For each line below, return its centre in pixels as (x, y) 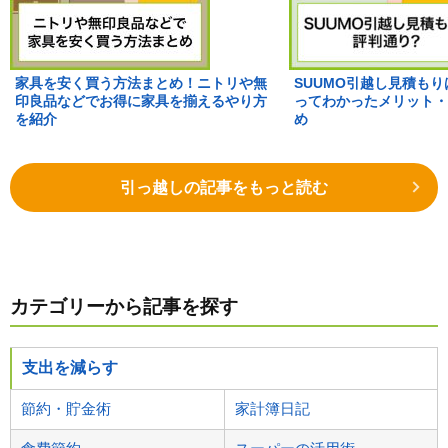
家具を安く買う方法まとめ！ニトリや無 (141, 83)
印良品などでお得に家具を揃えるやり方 (141, 101)
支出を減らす (70, 367)
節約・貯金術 (66, 408)
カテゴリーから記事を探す (124, 306)
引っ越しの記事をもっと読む (224, 187)
